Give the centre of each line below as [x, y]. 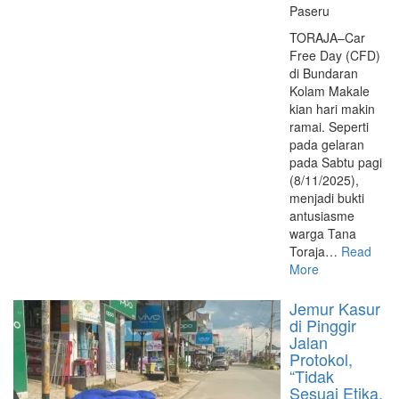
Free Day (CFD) [335, 55]
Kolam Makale [330, 91]
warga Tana [323, 233]
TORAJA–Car [327, 37]
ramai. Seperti [329, 126]
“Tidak [312, 376]
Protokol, [321, 359]
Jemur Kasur [335, 308]
